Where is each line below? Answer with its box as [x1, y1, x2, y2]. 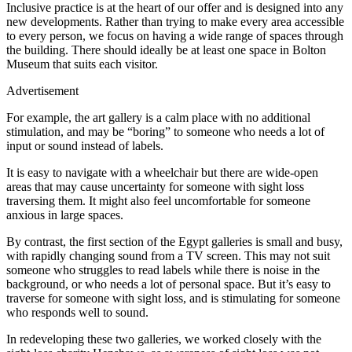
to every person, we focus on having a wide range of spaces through [6, 29, 343, 43]
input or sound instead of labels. [6, 139, 163, 153]
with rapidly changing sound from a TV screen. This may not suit [6, 249, 330, 263]
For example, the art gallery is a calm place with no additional [6, 111, 310, 125]
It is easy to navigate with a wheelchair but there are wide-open [6, 166, 318, 180]
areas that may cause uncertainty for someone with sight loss [6, 180, 304, 194]
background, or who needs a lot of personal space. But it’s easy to [6, 277, 331, 291]
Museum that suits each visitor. [6, 57, 161, 71]
